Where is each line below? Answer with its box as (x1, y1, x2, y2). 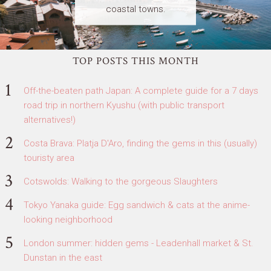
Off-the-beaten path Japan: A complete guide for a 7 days (24, 85, 258, 96)
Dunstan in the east (24, 252, 102, 263)
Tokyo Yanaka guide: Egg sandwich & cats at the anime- (24, 199, 250, 211)
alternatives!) (24, 114, 76, 125)
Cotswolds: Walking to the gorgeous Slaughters (24, 175, 218, 187)
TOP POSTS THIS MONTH (72, 54, 199, 68)
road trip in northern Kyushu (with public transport (24, 99, 224, 111)
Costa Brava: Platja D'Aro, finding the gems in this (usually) (24, 137, 257, 149)
